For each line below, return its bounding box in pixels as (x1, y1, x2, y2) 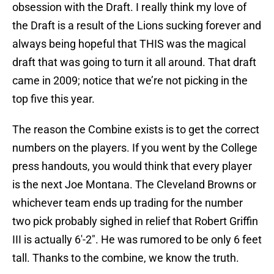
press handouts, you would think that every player (12, 160, 252, 173)
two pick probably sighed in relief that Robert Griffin (12, 215, 258, 228)
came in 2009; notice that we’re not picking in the (12, 74, 248, 87)
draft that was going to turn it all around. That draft (12, 56, 256, 69)
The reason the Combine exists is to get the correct (12, 123, 259, 136)
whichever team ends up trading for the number (12, 196, 243, 210)
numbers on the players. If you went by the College (12, 141, 257, 155)
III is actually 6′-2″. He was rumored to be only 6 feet (12, 233, 262, 246)
